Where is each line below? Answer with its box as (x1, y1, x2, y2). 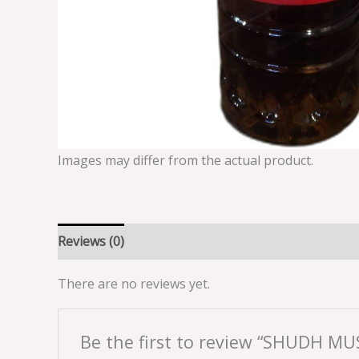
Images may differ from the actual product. (58, 151, 313, 170)
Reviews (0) (58, 232, 124, 251)
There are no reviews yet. (58, 275, 210, 293)
